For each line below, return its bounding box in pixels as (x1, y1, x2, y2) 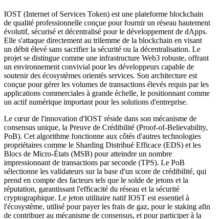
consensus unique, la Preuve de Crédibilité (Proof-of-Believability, (4, 123, 208, 131)
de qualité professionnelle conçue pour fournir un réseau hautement (4, 18, 210, 27)
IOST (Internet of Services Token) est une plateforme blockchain (4, 9, 203, 18)
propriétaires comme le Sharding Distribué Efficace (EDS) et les (4, 140, 201, 149)
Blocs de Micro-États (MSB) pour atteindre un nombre (4, 149, 172, 158)
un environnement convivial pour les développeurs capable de (4, 62, 194, 71)
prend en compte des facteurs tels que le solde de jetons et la (4, 175, 188, 184)
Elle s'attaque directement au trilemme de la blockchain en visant (4, 36, 202, 44)
